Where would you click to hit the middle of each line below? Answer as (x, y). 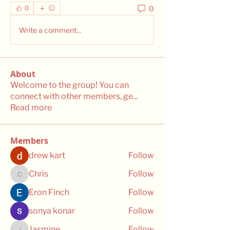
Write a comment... (50, 30)
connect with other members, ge (72, 96)
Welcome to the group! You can (70, 85)
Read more (31, 108)
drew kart (47, 155)
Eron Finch (49, 192)
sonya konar (52, 211)
